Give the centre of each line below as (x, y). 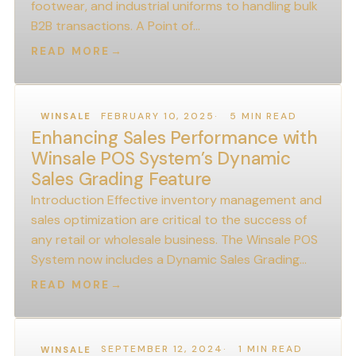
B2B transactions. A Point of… (115, 26)
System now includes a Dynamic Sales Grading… (168, 260)
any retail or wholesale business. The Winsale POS (174, 240)
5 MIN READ (263, 116)
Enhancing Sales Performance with (174, 138)
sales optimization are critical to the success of (168, 220)
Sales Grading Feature (121, 180)
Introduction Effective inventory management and (176, 200)
